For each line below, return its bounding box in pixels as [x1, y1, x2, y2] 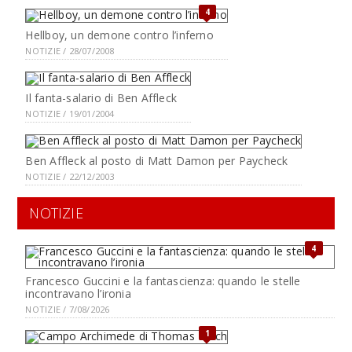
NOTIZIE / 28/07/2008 [25, 45, 115, 57]
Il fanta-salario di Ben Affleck [25, 90, 177, 105]
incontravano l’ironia [25, 286, 131, 301]
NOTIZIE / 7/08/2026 [25, 303, 110, 315]
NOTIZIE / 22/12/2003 [25, 170, 115, 182]
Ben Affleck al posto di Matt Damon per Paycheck [25, 153, 288, 168]
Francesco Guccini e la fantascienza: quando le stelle [25, 273, 301, 288]
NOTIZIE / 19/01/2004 [25, 108, 115, 119]
